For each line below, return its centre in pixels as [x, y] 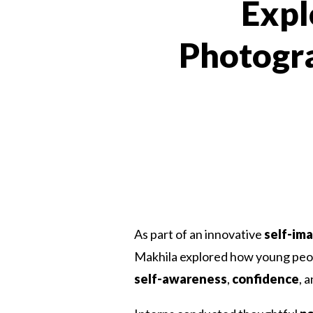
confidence [265, 279]
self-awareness [181, 279]
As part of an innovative [199, 234]
